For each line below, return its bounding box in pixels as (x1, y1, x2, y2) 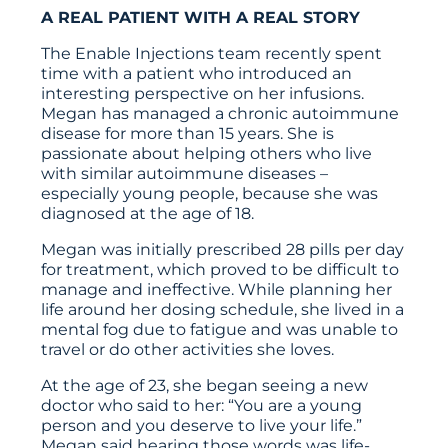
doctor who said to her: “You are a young (41, 395, 363, 415)
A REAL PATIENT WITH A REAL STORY (41, 7, 361, 27)
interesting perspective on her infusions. (41, 83, 365, 103)
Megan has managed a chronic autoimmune (41, 103, 400, 123)
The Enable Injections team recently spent (41, 43, 383, 63)
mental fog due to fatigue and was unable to (41, 319, 399, 339)
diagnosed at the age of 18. (41, 203, 255, 223)
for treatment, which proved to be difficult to (41, 259, 400, 279)
